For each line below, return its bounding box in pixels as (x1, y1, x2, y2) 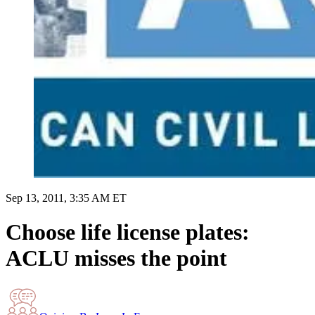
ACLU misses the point (6, 245, 227, 271)
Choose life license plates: (6, 219, 250, 245)
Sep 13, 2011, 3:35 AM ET (6, 191, 127, 204)
